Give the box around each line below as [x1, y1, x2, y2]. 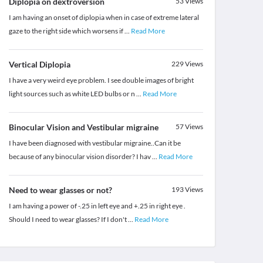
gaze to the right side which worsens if [8, 26, 124, 36]
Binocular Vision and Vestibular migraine [8, 122, 159, 133]
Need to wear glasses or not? [8, 185, 112, 195]
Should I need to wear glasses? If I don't [8, 215, 128, 224]
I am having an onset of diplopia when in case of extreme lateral [8, 13, 199, 22]
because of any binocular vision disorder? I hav [8, 152, 152, 161]
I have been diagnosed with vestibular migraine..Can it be [8, 139, 181, 148]
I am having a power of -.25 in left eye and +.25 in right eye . [8, 201, 186, 211]
